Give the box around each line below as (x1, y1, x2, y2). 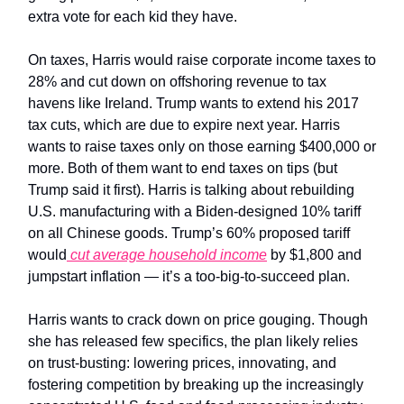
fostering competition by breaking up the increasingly (28, 376, 363, 392)
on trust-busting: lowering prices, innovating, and (28, 354, 336, 371)
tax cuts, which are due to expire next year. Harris (28, 116, 340, 133)
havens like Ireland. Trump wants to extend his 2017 (28, 95, 359, 111)
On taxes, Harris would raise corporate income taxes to (28, 51, 376, 68)
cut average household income (67, 246, 267, 262)
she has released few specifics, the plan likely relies (28, 333, 358, 349)
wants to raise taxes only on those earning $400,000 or (28, 138, 376, 154)
